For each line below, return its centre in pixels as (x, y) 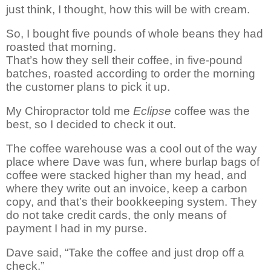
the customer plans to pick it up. (88, 87)
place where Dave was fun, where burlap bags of (133, 162)
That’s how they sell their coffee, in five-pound (124, 60)
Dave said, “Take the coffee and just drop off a (125, 253)
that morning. (81, 47)
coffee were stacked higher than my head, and (126, 175)
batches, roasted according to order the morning (131, 74)
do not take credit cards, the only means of (116, 215)
